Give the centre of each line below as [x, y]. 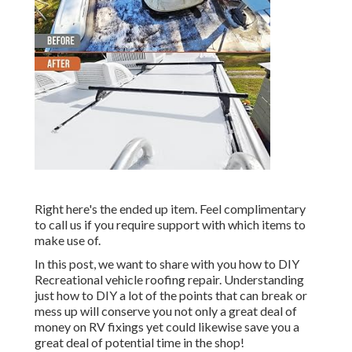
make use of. [68, 240]
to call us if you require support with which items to [170, 225]
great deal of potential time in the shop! [139, 343]
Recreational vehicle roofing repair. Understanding [169, 280]
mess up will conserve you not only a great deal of [166, 311]
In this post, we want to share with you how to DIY [167, 264]
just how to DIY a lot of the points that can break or [171, 295]
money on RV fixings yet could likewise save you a [167, 327]
